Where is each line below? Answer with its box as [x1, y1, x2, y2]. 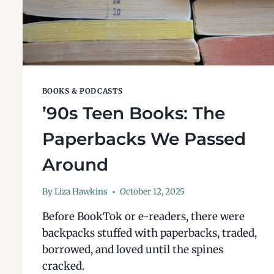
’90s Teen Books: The [42, 102, 225, 124]
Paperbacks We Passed [42, 128, 246, 149]
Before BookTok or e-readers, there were [42, 210, 245, 224]
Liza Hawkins [54, 187, 108, 198]
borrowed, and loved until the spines [42, 243, 223, 257]
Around [42, 154, 108, 175]
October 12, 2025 [119, 187, 185, 198]
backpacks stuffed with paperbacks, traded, [42, 226, 257, 240]
